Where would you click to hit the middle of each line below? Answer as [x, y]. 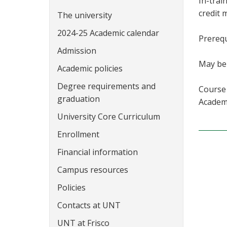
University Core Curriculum [109, 117]
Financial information [98, 152]
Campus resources [93, 170]
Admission [77, 51]
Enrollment [78, 134]
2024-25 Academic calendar [108, 33]
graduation [79, 99]
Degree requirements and [106, 86]
